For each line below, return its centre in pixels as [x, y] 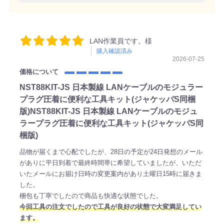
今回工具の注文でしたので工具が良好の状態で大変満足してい [110, 206]
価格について [41, 71]
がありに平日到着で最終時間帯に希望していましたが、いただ [110, 162]
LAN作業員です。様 [120, 41]
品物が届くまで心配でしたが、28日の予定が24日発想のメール [111, 151]
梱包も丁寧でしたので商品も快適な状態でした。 [91, 195]
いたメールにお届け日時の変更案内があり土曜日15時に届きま [110, 173]
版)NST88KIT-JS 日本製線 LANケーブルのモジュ [108, 111]
